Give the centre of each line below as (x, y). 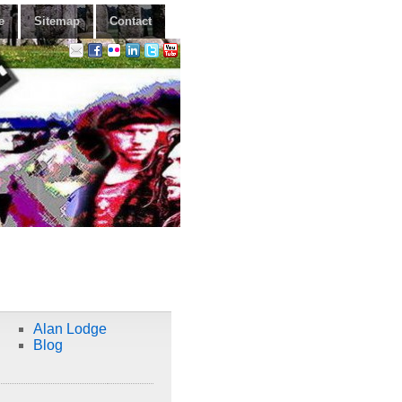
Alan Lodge (70, 329)
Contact (131, 21)
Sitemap (57, 21)
